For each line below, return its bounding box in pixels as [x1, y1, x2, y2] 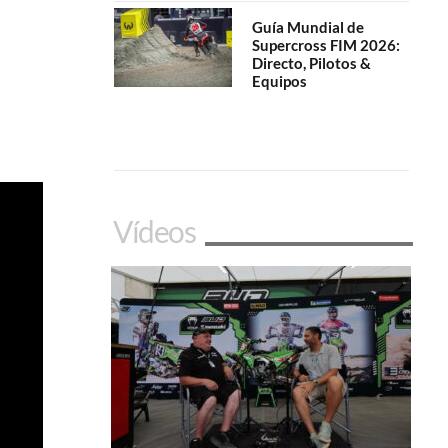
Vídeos [113, 212, 196, 249]
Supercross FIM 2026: [251, 36, 400, 55]
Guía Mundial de [251, 18, 364, 37]
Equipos [251, 72, 307, 91]
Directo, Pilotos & [251, 54, 371, 73]
